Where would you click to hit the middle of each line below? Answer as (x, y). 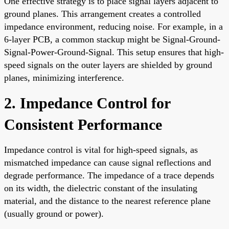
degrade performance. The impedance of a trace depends (109, 175)
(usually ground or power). (54, 213)
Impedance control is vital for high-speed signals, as (101, 150)
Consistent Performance (83, 124)
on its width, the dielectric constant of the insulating (101, 188)
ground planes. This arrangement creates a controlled (102, 14)
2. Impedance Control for (87, 103)
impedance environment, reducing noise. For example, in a (113, 26)
